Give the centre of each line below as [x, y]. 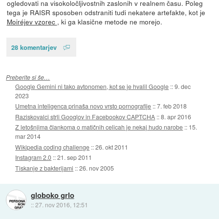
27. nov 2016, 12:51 [61, 204]
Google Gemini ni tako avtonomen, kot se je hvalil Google [92, 86]
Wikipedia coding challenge [53, 147]
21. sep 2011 [75, 157]
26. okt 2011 [112, 147]
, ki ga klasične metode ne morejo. [109, 21]
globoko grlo [52, 195]
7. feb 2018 [172, 106]
